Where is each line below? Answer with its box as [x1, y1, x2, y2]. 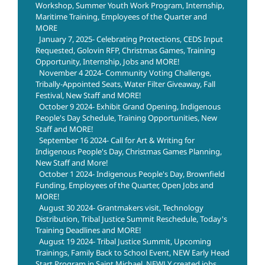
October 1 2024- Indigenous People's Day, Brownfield [39, 169, 225, 180]
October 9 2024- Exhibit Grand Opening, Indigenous [39, 101, 221, 112]
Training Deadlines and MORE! [35, 225, 141, 236]
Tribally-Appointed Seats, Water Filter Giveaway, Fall [35, 79, 215, 90]
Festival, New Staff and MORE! [35, 90, 141, 101]
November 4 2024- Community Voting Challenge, [39, 67, 211, 79]
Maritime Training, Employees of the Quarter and [35, 11, 207, 22]
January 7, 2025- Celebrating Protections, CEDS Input [39, 34, 223, 45]
